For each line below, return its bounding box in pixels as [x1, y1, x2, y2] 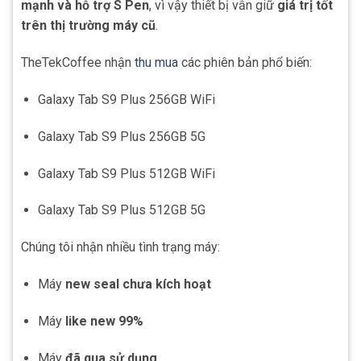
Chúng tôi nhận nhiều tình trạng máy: [21, 239, 220, 255]
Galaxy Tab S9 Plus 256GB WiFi [37, 91, 215, 107]
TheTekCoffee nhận [21, 55, 131, 71]
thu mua [131, 55, 178, 71]
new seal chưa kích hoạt [64, 276, 211, 292]
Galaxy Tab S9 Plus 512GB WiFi [37, 165, 215, 181]
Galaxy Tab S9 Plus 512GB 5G [37, 202, 205, 218]
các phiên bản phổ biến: [178, 55, 312, 71]
